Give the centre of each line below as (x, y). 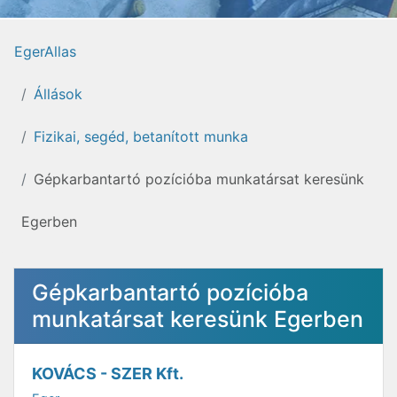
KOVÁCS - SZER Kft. (108, 374)
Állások (58, 94)
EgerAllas (45, 51)
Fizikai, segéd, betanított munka (141, 136)
